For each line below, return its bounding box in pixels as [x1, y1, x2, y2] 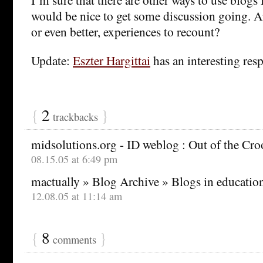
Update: [31, 51, 73, 69]
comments [50, 232, 99, 247]
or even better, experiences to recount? [31, 22, 220, 40]
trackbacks [50, 109, 101, 124]
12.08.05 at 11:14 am [31, 188, 122, 203]
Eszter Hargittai [73, 51, 150, 69]
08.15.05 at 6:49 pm [31, 151, 117, 166]
